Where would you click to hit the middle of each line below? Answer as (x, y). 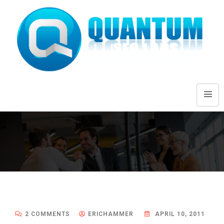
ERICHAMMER (111, 214)
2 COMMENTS (47, 214)
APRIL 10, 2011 (179, 214)
